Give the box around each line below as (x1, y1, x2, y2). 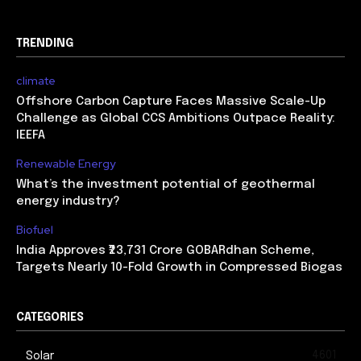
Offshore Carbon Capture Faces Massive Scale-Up (16, 95, 326, 109)
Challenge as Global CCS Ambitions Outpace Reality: (16, 112, 335, 126)
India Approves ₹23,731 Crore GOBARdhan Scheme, (16, 244, 314, 258)
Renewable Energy (16, 156, 115, 172)
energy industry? (16, 195, 120, 209)
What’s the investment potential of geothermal (16, 178, 315, 192)
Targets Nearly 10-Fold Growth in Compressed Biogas (16, 261, 342, 275)
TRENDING (16, 38, 73, 50)
